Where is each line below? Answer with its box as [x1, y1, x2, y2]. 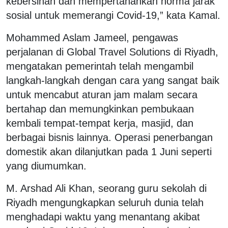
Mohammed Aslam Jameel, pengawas [6, 32, 178, 43]
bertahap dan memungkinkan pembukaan [6, 103, 194, 115]
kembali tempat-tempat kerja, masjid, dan [6, 117, 193, 129]
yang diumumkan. [6, 160, 90, 172]
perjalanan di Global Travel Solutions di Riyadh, [6, 46, 218, 58]
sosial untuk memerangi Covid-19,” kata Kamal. [6, 9, 220, 21]
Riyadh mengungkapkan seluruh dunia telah [6, 196, 204, 208]
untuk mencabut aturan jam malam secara [6, 89, 197, 100]
